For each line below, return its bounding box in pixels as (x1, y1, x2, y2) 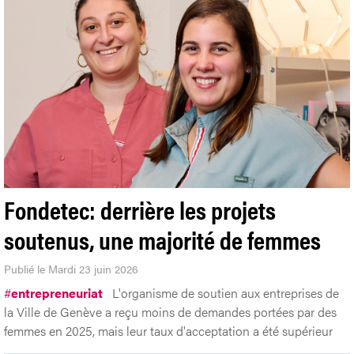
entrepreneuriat (11, 283, 103, 302)
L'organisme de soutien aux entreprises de (112, 283, 339, 302)
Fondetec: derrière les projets (4, 190, 276, 227)
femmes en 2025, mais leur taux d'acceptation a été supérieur (4, 321, 333, 340)
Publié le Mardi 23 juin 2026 (4, 260, 138, 277)
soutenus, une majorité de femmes (4, 220, 321, 257)
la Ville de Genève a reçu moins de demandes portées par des (4, 302, 337, 321)
